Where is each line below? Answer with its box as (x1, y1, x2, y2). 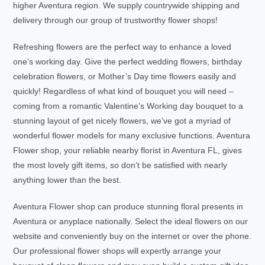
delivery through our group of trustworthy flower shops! (13, 15, 218, 25)
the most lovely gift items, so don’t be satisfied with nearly (13, 160, 228, 170)
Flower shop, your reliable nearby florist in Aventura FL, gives (13, 146, 243, 155)
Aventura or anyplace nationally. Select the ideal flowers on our (13, 216, 248, 226)
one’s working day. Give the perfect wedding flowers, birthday (13, 57, 243, 66)
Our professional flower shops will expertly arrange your (13, 246, 222, 256)
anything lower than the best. (13, 175, 122, 185)
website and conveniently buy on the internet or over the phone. (13, 231, 252, 241)
